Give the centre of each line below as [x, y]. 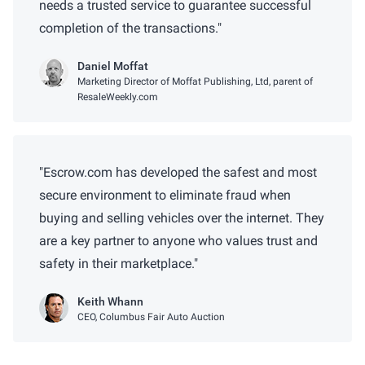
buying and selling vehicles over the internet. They [182, 218]
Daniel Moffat [113, 66]
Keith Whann [110, 301]
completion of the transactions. [128, 28]
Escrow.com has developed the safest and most [180, 172]
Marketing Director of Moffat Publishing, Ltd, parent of [195, 81]
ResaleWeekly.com [118, 97]
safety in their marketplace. [117, 264]
